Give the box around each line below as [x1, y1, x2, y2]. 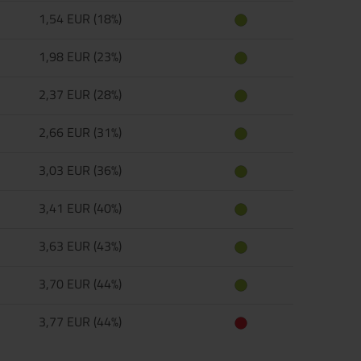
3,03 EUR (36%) [39, 160, 122, 180]
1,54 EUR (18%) [39, 9, 122, 28]
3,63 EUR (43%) [39, 236, 122, 255]
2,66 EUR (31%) [39, 122, 122, 142]
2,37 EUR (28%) [39, 85, 122, 104]
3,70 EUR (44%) [39, 274, 122, 293]
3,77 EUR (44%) [39, 312, 122, 331]
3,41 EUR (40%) [39, 198, 122, 218]
